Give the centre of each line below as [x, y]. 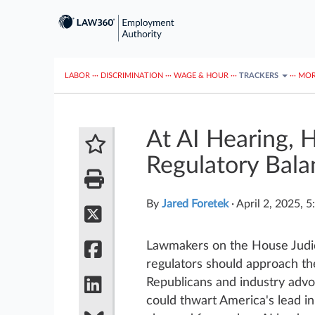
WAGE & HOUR [201, 75]
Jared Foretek [195, 204]
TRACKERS [260, 75]
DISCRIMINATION [132, 75]
